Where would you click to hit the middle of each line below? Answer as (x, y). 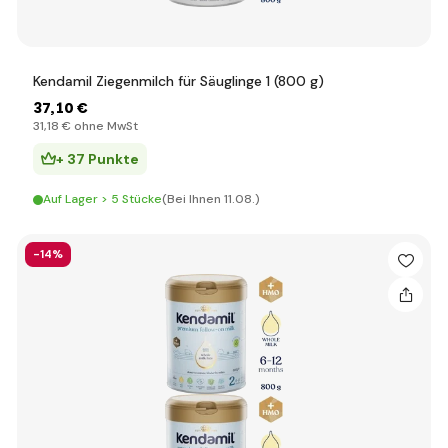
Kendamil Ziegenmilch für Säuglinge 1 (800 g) (178, 81)
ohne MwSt (104, 126)
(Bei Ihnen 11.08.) (211, 199)
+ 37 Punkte (97, 159)
